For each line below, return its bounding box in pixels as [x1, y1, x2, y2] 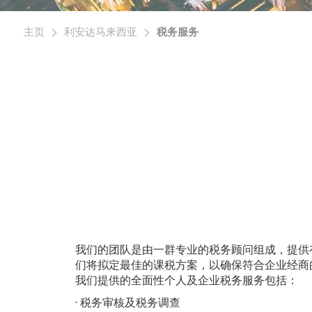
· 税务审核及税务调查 [75, 295, 180, 310]
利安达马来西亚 [63, 25, 137, 39]
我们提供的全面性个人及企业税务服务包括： [75, 273, 298, 288]
